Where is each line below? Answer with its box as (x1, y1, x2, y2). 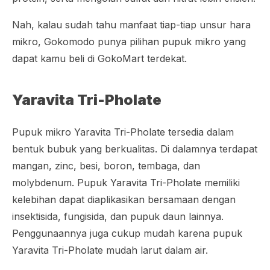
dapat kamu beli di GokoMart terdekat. (12, 52, 187, 64)
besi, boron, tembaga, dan (77, 160, 200, 172)
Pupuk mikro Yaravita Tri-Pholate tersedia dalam (12, 126, 234, 138)
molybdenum (12, 177, 72, 189)
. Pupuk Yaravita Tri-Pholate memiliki (72, 177, 240, 189)
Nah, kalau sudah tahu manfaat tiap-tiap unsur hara (12, 19, 251, 31)
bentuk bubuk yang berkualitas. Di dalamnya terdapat (12, 143, 257, 155)
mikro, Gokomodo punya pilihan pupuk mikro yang (12, 36, 246, 48)
